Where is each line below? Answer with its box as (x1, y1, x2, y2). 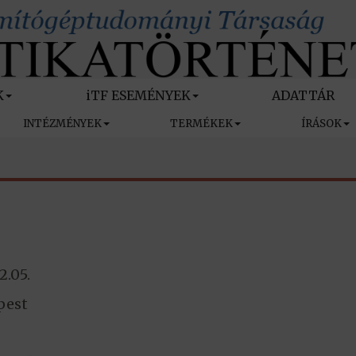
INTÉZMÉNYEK (23, 117, 102, 131)
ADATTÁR (271, 87, 335, 104)
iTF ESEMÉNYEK (85, 87, 191, 104)
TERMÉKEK (170, 117, 233, 131)
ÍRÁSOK (301, 117, 342, 131)
